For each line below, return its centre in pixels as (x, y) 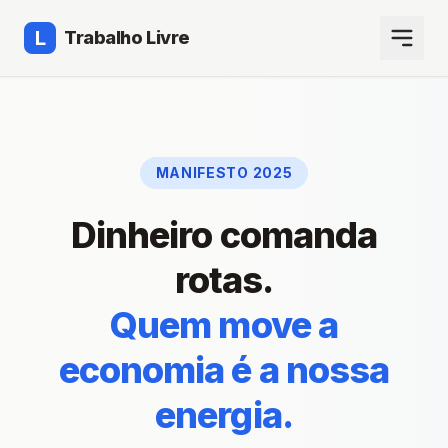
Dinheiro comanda (224, 235)
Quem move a (224, 325)
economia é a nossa (224, 370)
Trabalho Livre (127, 37)
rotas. (224, 280)
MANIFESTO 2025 (224, 172)
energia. (224, 415)
